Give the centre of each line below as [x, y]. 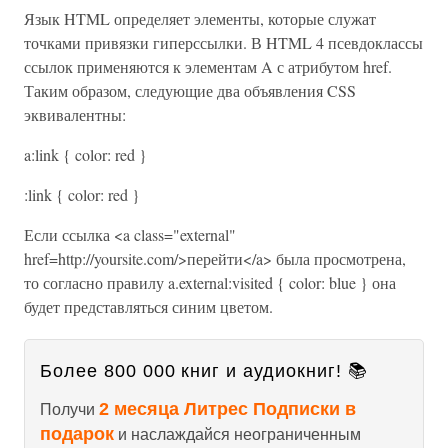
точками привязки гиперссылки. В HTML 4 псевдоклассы [223, 42]
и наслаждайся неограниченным [237, 434]
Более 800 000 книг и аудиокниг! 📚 [204, 371]
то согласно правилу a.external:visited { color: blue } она [210, 282]
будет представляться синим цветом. [148, 306]
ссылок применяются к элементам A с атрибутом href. [208, 66]
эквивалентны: [75, 114]
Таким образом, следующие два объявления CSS [190, 90]
